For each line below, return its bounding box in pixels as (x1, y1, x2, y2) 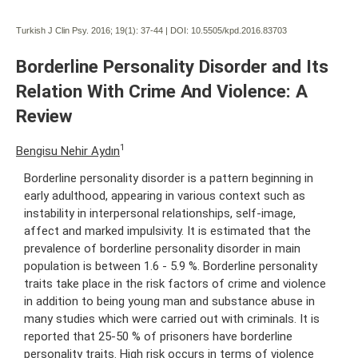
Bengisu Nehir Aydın (16, 143, 120, 158)
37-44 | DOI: (138, 25, 191, 35)
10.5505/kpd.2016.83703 (191, 25, 287, 35)
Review (16, 105, 73, 126)
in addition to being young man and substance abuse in (24, 293, 315, 308)
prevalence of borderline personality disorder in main (24, 241, 300, 256)
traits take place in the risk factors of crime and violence (24, 276, 326, 291)
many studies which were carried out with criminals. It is (24, 311, 320, 326)
